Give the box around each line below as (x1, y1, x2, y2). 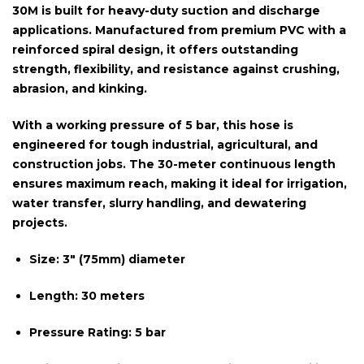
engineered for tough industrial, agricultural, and (12, 136, 318, 152)
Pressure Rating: (29, 324, 132, 340)
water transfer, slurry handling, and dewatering (12, 195, 306, 210)
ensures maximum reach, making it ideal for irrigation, (12, 175, 347, 191)
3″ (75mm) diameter (59, 251, 185, 266)
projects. (12, 214, 67, 230)
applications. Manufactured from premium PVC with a (12, 22, 346, 37)
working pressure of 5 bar (56, 117, 216, 132)
